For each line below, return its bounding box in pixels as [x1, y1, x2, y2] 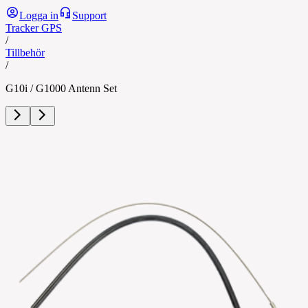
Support [72, 10, 107, 21]
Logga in [19, 10, 58, 21]
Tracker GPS [5, 22, 62, 34]
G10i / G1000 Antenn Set [5, 82, 117, 94]
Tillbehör [5, 47, 45, 58]
